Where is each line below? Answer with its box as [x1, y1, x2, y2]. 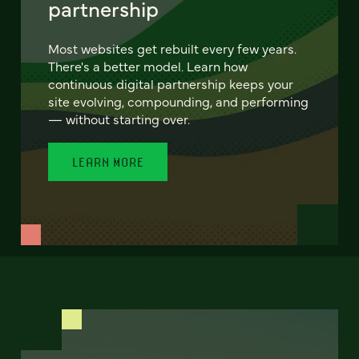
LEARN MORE [72, 154, 144, 169]
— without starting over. [48, 109, 191, 127]
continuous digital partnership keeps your [48, 74, 294, 92]
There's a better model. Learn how [48, 56, 248, 75]
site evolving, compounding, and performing [48, 91, 309, 110]
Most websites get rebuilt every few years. [48, 38, 297, 57]
